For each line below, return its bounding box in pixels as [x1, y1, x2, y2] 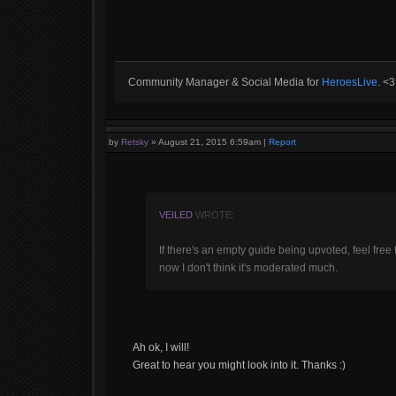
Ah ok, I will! [133, 341, 189, 354]
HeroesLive [322, 76, 377, 88]
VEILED [159, 209, 193, 220]
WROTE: [193, 209, 234, 220]
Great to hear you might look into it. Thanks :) [133, 359, 346, 371]
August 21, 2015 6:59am [158, 137, 261, 147]
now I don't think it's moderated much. [159, 262, 338, 274]
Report [269, 137, 296, 147]
